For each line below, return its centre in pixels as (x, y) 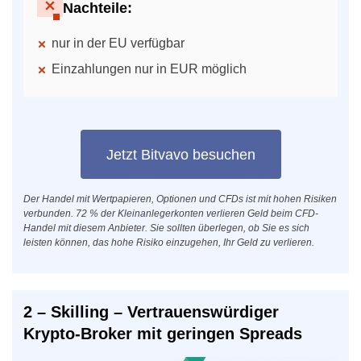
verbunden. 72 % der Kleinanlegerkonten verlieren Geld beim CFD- (171, 214)
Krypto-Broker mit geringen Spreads (163, 334)
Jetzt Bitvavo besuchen (180, 154)
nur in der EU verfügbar (118, 44)
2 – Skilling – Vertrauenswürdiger (151, 312)
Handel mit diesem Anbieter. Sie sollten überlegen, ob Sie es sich (166, 228)
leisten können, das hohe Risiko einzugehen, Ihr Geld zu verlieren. (169, 243)
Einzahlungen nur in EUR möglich (149, 69)
